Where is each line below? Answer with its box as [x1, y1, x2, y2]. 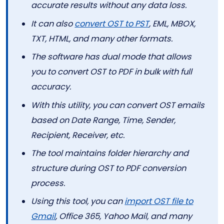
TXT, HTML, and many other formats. [31, 32, 173, 44]
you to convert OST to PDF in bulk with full [31, 66, 192, 78]
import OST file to [124, 195, 193, 207]
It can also [31, 17, 75, 29]
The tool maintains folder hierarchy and [31, 147, 189, 159]
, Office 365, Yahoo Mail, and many [55, 210, 192, 222]
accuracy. [31, 81, 71, 93]
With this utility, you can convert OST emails [31, 99, 205, 111]
